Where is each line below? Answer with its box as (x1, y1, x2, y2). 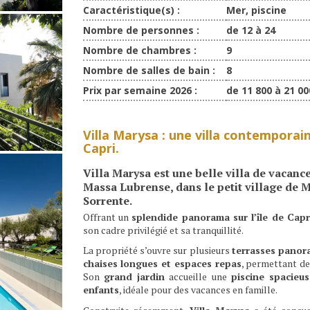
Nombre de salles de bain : (82, 63, 215, 77)
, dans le (170, 179, 217, 194)
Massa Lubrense (82, 179, 170, 194)
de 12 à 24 (226, 23, 275, 37)
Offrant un (82, 210, 132, 224)
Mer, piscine (226, 3, 286, 17)
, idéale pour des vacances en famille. (118, 283, 277, 297)
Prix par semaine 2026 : (82, 83, 197, 97)
